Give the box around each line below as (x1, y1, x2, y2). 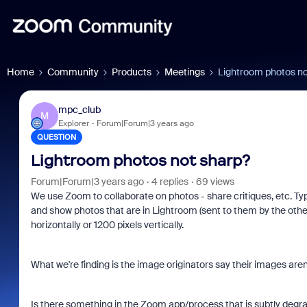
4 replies (151, 175, 188, 188)
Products (112, 66, 151, 78)
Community (47, 66, 99, 78)
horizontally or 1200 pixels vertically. (30, 219, 184, 231)
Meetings (164, 66, 205, 78)
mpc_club (58, 103, 101, 116)
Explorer (58, 117, 89, 129)
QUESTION (36, 132, 76, 142)
